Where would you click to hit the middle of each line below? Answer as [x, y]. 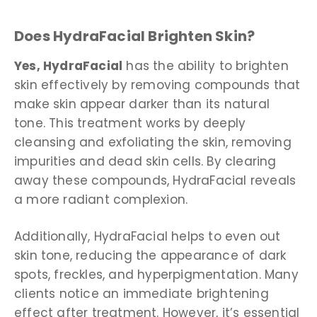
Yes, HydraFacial [69, 65]
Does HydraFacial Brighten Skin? [135, 36]
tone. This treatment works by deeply [130, 123]
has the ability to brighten [206, 65]
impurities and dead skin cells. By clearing [145, 161]
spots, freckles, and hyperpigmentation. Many [156, 275]
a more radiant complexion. [101, 199]
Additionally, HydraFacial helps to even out [148, 237]
